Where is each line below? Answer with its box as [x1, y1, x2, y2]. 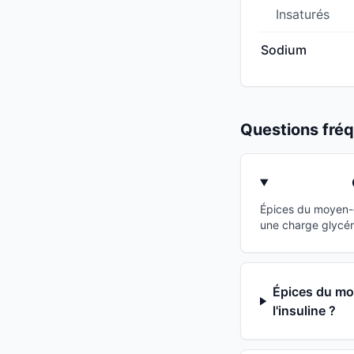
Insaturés [276, 6, 330, 23]
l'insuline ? [273, 303, 337, 319]
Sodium [261, 42, 307, 58]
